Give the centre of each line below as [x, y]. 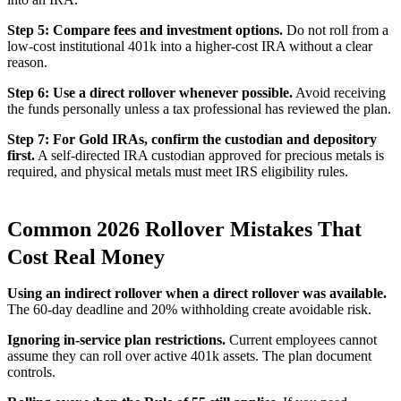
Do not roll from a [336, 30]
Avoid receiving [339, 92]
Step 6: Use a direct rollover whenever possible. [150, 92]
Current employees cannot [301, 339]
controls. [31, 371]
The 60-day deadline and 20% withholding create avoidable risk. [189, 309]
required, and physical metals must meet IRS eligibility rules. [178, 171]
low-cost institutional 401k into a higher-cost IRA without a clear [190, 46]
